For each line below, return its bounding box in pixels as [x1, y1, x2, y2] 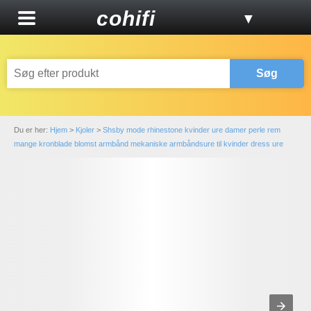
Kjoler [76, 126, 94, 134]
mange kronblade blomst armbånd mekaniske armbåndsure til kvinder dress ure [14, 140, 283, 148]
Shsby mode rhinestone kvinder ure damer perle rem [103, 126, 280, 134]
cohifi [96, 7, 155, 30]
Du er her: [14, 126, 50, 134]
